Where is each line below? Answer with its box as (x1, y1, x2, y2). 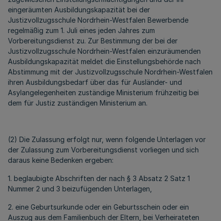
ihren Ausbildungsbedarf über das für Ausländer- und (8, 78, 182, 86)
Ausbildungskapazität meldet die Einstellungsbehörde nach (8, 57, 201, 66)
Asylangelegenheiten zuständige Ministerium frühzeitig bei (8, 88, 199, 97)
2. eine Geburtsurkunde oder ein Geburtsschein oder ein (8, 203, 189, 211)
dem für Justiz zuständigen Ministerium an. (8, 99, 147, 107)
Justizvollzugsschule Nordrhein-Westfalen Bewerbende (8, 16, 188, 24)
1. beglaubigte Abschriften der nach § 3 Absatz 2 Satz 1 (8, 174, 190, 183)
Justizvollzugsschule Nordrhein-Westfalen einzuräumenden (8, 47, 201, 55)
